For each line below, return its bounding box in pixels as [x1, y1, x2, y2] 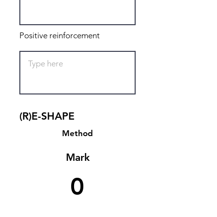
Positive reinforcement [19, 31, 100, 40]
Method [62, 128, 93, 138]
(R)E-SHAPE [19, 110, 75, 122]
